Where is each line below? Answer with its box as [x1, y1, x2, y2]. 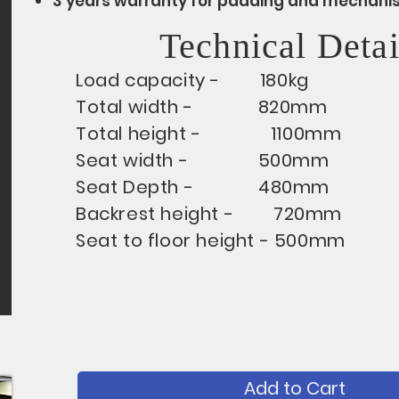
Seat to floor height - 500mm [76, 228, 346, 254]
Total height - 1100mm [76, 121, 342, 147]
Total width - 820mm [76, 94, 328, 120]
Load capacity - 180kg [76, 68, 309, 94]
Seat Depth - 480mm [76, 175, 330, 200]
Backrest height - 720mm [76, 201, 342, 227]
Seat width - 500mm [76, 148, 330, 174]
